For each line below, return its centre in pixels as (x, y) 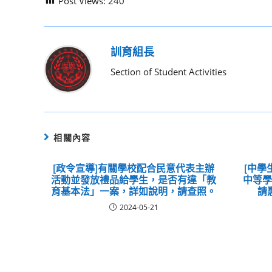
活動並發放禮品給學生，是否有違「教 (134, 179)
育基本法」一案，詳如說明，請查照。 (134, 191)
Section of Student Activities (168, 71)
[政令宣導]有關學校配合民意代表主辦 (134, 168)
